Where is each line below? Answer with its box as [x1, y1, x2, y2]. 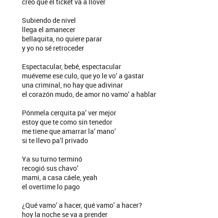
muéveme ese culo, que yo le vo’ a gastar [22, 71, 144, 80]
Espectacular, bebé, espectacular [22, 62, 121, 71]
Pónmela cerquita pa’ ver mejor [22, 108, 116, 117]
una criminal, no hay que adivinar [22, 80, 123, 90]
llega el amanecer [22, 25, 75, 34]
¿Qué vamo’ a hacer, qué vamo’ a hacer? [22, 200, 142, 210]
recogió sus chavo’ [22, 163, 78, 173]
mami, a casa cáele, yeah [22, 173, 97, 182]
